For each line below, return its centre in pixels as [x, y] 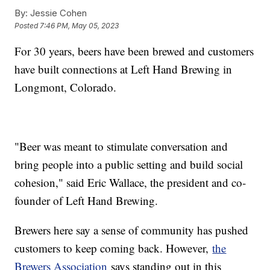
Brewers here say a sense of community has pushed [132, 230]
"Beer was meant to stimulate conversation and [121, 146]
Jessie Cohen [58, 13]
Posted [27, 26]
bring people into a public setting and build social [129, 164]
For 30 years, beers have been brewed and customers [134, 51]
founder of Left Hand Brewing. [86, 200]
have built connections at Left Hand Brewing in [124, 69]
